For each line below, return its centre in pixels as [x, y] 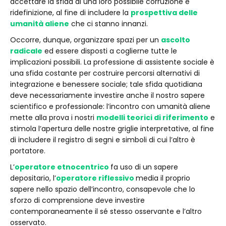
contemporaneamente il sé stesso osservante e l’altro [106, 211]
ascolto [176, 40]
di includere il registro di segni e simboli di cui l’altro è [103, 140]
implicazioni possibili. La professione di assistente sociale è [112, 62]
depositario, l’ [33, 178]
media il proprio [163, 178]
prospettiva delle [164, 13]
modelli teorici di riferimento [152, 118]
